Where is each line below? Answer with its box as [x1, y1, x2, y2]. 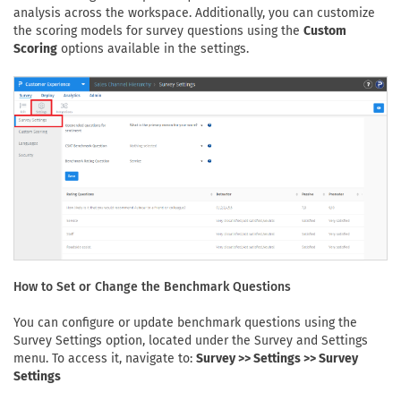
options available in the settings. [57, 41, 249, 56]
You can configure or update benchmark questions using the [13, 315, 357, 331]
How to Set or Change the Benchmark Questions [13, 279, 291, 295]
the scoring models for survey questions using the [13, 23, 303, 38]
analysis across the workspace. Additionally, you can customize [13, 5, 375, 21]
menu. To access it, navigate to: [13, 351, 196, 367]
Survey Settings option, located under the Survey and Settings [13, 333, 368, 349]
